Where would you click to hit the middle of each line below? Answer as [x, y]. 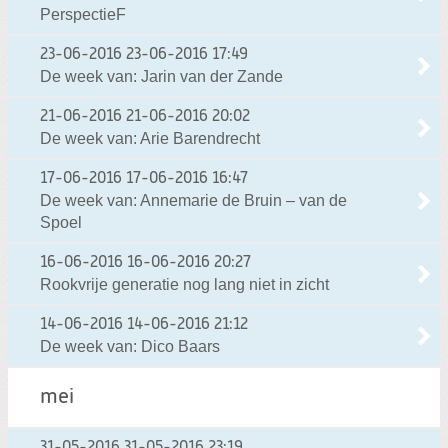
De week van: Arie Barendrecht [150, 138]
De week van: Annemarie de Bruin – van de [193, 200]
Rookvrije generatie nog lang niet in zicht [184, 284]
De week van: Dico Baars [130, 346]
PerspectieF [83, 14]
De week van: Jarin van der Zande [161, 76]
